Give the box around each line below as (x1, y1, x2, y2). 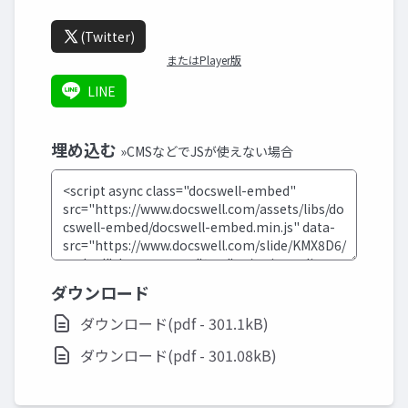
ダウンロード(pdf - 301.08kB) (80, 344, 277, 366)
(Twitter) (80, 27, 135, 46)
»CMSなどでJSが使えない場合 (120, 142, 293, 160)
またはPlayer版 (167, 52, 241, 67)
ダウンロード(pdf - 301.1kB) (80, 312, 269, 334)
